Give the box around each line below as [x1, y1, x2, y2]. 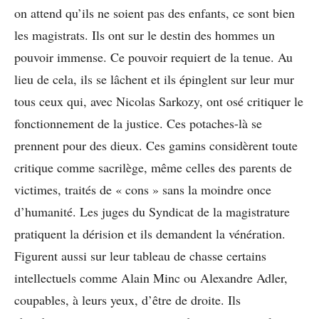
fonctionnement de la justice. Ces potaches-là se [14, 114, 262, 132]
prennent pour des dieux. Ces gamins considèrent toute [14, 136, 298, 154]
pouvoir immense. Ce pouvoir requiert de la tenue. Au [14, 48, 293, 66]
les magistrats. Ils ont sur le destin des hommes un [14, 26, 275, 43]
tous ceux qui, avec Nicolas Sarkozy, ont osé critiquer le [14, 92, 303, 110]
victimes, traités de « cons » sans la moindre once [14, 180, 271, 198]
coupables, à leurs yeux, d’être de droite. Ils [14, 291, 241, 308]
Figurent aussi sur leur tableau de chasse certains [14, 246, 266, 264]
